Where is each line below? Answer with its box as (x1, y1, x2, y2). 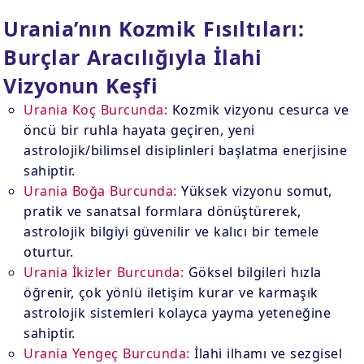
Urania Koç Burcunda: (24, 101, 168, 119)
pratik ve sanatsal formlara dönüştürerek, (24, 202, 301, 220)
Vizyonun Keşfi (3, 71, 158, 99)
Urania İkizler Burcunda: (24, 263, 184, 281)
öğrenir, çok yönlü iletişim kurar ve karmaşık (24, 284, 318, 301)
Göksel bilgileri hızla (184, 263, 322, 281)
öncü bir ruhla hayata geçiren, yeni (24, 121, 255, 139)
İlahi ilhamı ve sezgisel (189, 344, 343, 362)
